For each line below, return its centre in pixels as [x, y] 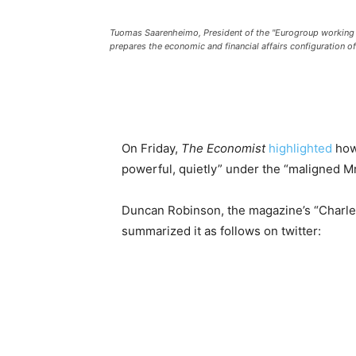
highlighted [300, 148]
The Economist [223, 148]
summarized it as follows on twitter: [221, 231]
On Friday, [151, 148]
